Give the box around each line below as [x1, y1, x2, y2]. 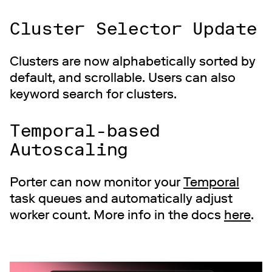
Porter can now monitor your [10, 174, 183, 190]
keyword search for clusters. [10, 86, 177, 102]
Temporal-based [10, 121, 161, 141]
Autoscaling [10, 140, 128, 160]
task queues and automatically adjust [10, 191, 233, 206]
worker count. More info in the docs [10, 207, 224, 223]
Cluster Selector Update [10, 19, 257, 39]
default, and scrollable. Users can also [10, 70, 236, 86]
